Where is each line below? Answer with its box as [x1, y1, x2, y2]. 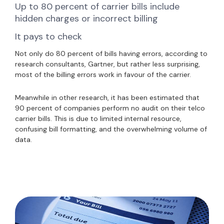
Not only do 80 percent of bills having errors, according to [15, 49, 207, 58]
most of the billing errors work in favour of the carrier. [15, 70, 191, 79]
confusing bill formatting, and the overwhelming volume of [15, 124, 207, 134]
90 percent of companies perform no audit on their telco [15, 103, 205, 113]
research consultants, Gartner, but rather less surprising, [15, 59, 200, 69]
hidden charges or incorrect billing [15, 12, 158, 25]
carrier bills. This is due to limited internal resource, [15, 114, 181, 123]
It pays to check [15, 30, 82, 43]
